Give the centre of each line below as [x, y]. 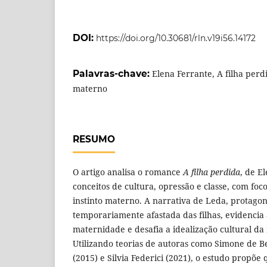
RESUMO [94, 139]
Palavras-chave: [112, 73]
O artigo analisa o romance [128, 172]
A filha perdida [212, 172]
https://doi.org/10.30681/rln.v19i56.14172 [176, 38]
